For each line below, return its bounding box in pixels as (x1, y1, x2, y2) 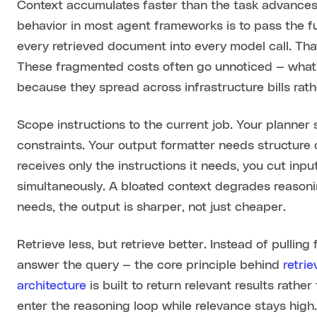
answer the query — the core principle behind (17, 259, 284, 272)
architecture (17, 279, 87, 293)
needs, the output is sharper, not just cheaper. (17, 201, 287, 214)
